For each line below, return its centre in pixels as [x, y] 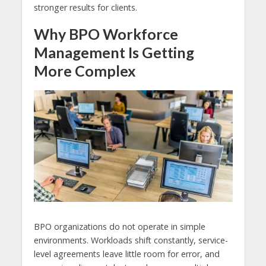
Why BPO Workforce [106, 34]
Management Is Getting [114, 53]
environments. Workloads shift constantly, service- [131, 240]
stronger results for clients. [85, 8]
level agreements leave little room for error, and [126, 254]
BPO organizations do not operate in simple [119, 226]
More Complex [85, 71]
